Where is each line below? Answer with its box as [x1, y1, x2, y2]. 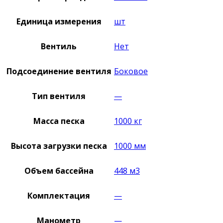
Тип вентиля [32, 91, 86, 102]
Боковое [114, 66, 148, 77]
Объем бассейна [24, 165, 94, 176]
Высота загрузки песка [10, 140, 107, 151]
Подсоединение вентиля [6, 66, 111, 77]
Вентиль [41, 41, 77, 52]
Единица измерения [16, 16, 102, 27]
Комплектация [27, 190, 90, 201]
